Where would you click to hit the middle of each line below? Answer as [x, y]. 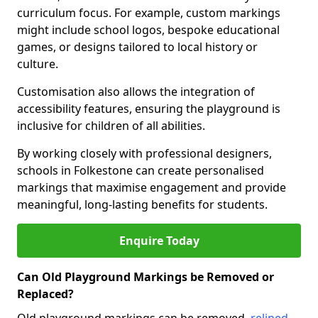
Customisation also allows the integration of [136, 92]
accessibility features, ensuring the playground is [149, 109]
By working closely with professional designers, [144, 153]
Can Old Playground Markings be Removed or [146, 277]
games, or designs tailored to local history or [137, 47]
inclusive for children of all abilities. [111, 126]
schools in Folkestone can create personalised [141, 170]
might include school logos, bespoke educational [148, 30]
